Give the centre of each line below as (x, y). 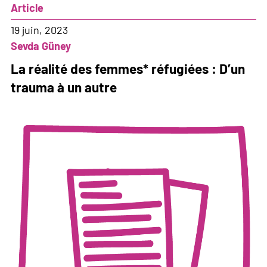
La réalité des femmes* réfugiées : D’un (128, 69)
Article (27, 8)
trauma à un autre (64, 87)
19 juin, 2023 (39, 30)
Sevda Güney (41, 46)
